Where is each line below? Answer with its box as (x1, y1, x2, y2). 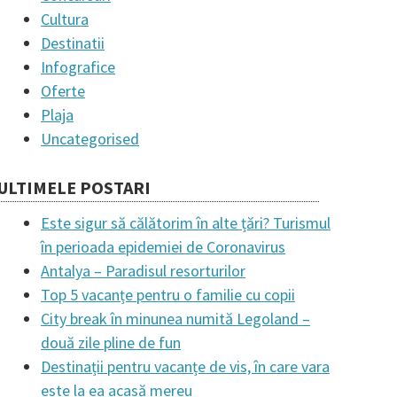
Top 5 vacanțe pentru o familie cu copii (41, 284, 295, 305)
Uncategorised (41, 128, 139, 149)
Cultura (41, 9, 89, 29)
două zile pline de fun (41, 332, 181, 353)
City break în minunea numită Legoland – (41, 308, 310, 329)
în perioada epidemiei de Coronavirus (41, 237, 285, 257)
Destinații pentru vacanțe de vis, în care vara (41, 356, 330, 377)
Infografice (41, 57, 115, 77)
